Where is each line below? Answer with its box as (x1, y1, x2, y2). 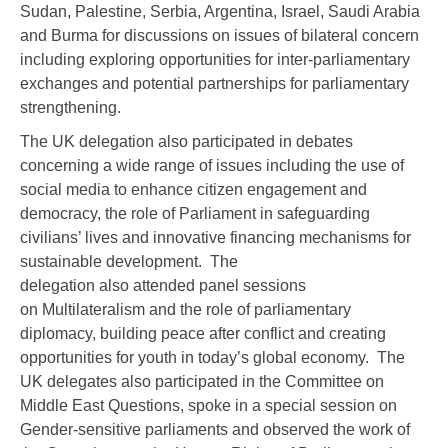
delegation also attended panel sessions (20, 277, 306, 295)
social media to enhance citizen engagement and (20, 181, 367, 199)
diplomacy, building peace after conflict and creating (20, 325, 386, 343)
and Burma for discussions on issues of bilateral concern (20, 27, 419, 45)
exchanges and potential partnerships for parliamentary (20, 75, 409, 93)
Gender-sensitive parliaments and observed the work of (20, 421, 410, 439)
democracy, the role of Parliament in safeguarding (20, 205, 370, 223)
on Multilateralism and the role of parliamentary (20, 301, 351, 319)
